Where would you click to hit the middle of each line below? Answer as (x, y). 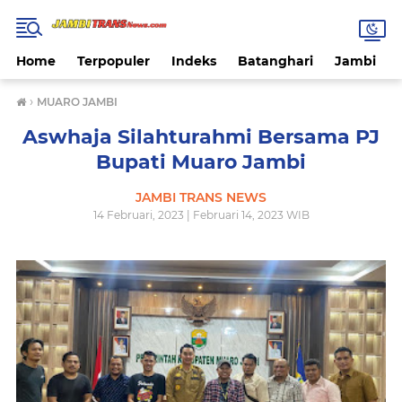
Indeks (194, 61)
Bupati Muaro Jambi (201, 162)
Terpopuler (114, 61)
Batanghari (275, 61)
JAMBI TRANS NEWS (201, 197)
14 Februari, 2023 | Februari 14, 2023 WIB (201, 215)
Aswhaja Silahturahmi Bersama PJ (201, 137)
